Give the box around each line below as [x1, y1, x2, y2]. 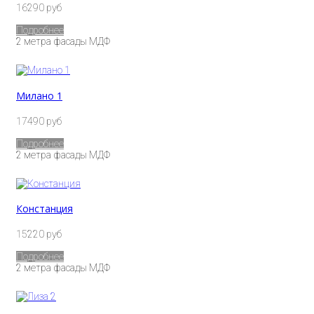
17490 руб [16, 115, 62, 127]
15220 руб [16, 228, 62, 240]
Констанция [16, 202, 73, 216]
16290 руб [16, 2, 62, 14]
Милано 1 [16, 89, 62, 103]
